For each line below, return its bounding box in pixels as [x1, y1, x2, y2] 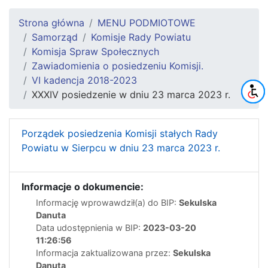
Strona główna [19, 16, 84, 29]
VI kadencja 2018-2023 [32, 74, 137, 86]
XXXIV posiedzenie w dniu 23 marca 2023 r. [32, 88, 230, 100]
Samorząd [32, 31, 78, 43]
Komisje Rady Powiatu [91, 31, 191, 43]
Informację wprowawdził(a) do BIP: [36, 197, 179, 208]
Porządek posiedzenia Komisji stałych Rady [22, 127, 218, 139]
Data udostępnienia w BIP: [36, 222, 143, 233]
